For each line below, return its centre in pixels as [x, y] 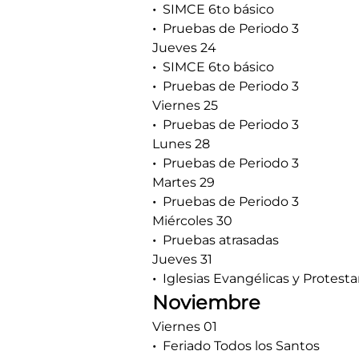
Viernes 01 [185, 327]
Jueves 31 [182, 259]
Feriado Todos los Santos [241, 346]
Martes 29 [184, 182]
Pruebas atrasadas [221, 240]
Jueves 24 [184, 48]
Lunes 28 [181, 144]
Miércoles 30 [192, 221]
